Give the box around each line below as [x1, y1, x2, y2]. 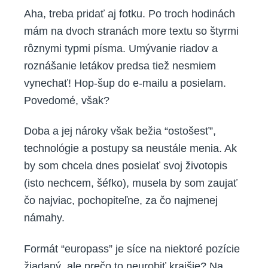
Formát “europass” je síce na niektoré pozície [24, 242, 240, 255]
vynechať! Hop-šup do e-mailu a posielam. [24, 77, 226, 89]
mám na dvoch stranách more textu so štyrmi [24, 25, 239, 37]
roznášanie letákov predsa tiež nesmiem [24, 59, 216, 72]
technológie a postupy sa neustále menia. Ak [24, 142, 237, 155]
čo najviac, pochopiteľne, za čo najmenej [24, 194, 218, 207]
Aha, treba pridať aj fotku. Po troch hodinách [24, 7, 235, 20]
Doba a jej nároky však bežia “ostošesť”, [24, 125, 216, 138]
